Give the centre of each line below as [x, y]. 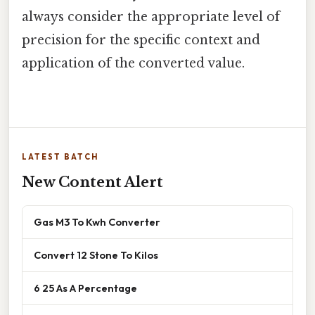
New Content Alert [92, 182]
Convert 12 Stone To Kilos [96, 255]
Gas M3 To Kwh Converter [97, 221]
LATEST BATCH [60, 156]
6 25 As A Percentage [85, 288]
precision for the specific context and [141, 40]
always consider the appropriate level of [151, 17]
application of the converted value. [133, 63]
